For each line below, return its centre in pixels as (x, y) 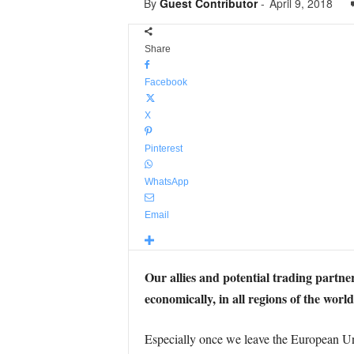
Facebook (166, 82)
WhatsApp (166, 182)
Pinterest (163, 149)
